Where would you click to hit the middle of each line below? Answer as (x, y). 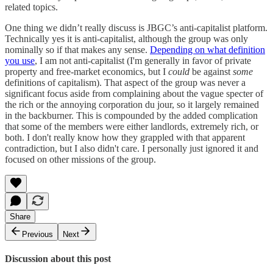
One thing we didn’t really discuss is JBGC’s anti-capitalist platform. (136, 27)
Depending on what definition (207, 49)
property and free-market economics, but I (87, 71)
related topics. (31, 7)
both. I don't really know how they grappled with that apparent (125, 137)
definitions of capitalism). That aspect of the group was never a (125, 82)
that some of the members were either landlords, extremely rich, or (132, 126)
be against (211, 71)
